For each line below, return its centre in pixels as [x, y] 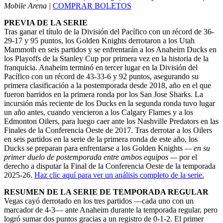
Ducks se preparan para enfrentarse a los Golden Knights [94, 148]
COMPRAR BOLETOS [92, 5]
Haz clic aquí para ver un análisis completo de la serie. [119, 175]
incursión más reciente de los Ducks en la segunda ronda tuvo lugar [110, 103]
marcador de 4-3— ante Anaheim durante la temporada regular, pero [111, 210]
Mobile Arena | [27, 5]
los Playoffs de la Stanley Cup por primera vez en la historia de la [106, 58]
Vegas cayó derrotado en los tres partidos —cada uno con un [99, 201]
